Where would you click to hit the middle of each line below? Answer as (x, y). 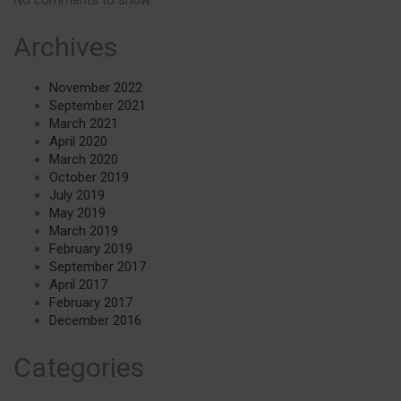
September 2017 (98, 267)
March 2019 (84, 231)
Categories (79, 368)
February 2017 (91, 303)
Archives (65, 47)
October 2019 (89, 178)
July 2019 (77, 196)
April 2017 (78, 285)
